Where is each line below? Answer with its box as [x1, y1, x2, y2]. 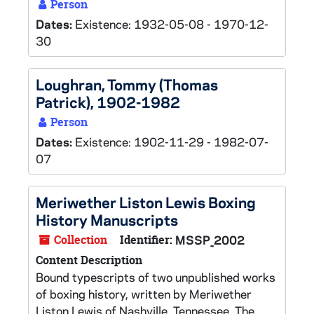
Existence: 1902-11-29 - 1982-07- [75, 134, 268, 149]
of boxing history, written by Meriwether [36, 286, 252, 301]
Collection [51, 232, 107, 247]
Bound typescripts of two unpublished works [36, 269, 275, 285]
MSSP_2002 [175, 232, 245, 247]
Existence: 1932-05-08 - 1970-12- [75, 16, 268, 32]
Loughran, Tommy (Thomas [36, 74, 218, 94]
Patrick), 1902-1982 [36, 92, 180, 111]
